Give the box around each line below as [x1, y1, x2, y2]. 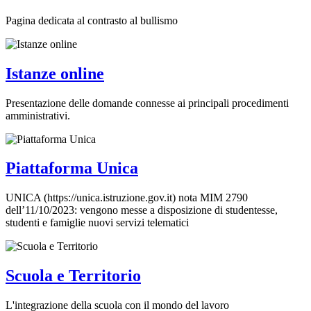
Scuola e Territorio [6, 267, 141, 285]
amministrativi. [6, 109, 70, 121]
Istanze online [6, 64, 104, 83]
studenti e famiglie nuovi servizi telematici [6, 217, 189, 229]
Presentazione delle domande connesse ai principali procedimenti [6, 96, 289, 109]
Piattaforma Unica [6, 159, 138, 178]
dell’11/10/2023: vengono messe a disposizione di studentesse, [6, 204, 278, 217]
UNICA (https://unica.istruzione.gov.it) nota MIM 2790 [6, 192, 248, 204]
